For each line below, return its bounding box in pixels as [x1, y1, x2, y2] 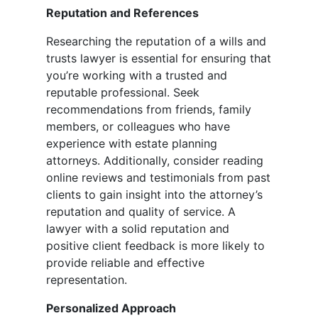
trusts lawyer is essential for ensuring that [46, 51, 271, 66]
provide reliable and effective [46, 256, 204, 270]
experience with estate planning [46, 136, 217, 151]
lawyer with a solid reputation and [46, 221, 229, 236]
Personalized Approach [46, 301, 176, 316]
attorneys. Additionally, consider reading [46, 153, 263, 168]
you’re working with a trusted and [46, 68, 227, 83]
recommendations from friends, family [46, 102, 251, 117]
